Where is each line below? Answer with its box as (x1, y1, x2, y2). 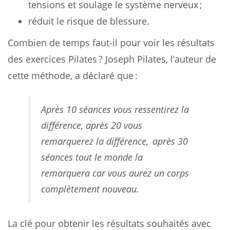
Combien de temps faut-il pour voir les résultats (8, 36, 215, 49)
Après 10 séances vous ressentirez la (41, 103, 189, 116)
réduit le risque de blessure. (28, 14, 149, 27)
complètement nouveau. (41, 182, 139, 195)
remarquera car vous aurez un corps (41, 166, 189, 179)
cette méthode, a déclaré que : (8, 69, 138, 82)
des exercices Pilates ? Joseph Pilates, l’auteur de (8, 52, 216, 65)
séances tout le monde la (41, 150, 143, 163)
